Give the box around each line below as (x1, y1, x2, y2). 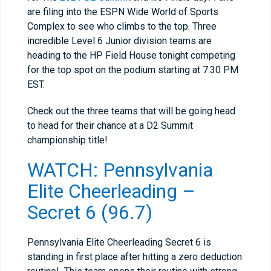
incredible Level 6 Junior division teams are (27, 35, 212, 47)
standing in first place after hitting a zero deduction (27, 251, 242, 263)
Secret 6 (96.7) (27, 201, 152, 224)
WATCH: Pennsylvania (27, 158, 213, 181)
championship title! (27, 134, 110, 146)
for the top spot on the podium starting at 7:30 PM (27, 64, 238, 76)
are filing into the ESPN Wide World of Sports (27, 6, 218, 18)
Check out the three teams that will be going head (27, 105, 235, 117)
